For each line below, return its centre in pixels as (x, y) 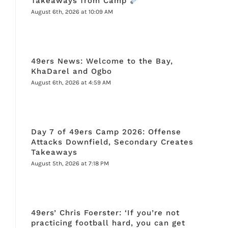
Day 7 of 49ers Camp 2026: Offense (106, 132)
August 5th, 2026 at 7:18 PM (70, 164)
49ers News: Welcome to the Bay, (102, 61)
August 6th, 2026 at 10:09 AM (72, 12)
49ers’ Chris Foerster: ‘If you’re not (105, 213)
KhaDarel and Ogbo (71, 72)
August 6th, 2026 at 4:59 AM (71, 83)
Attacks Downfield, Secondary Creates (112, 142)
